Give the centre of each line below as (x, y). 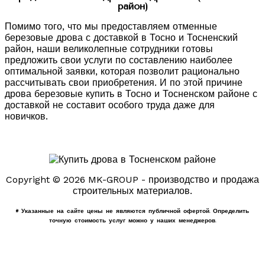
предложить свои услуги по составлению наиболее (119, 60)
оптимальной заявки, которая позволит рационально (122, 71)
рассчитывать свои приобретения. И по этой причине (124, 82)
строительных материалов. (132, 190)
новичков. (26, 116)
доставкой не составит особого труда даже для (110, 105)
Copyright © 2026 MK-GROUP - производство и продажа (132, 179)
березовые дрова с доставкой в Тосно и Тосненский (121, 37)
